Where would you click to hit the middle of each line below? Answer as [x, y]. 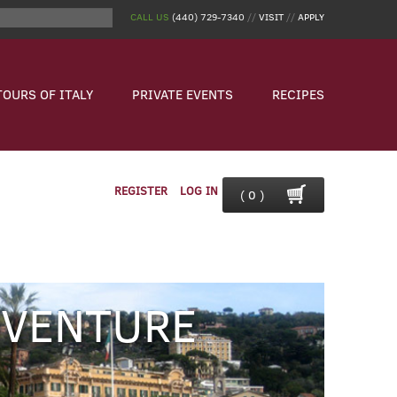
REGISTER [141, 191]
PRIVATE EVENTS [183, 94]
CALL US [150, 16]
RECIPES [298, 94]
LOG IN [199, 191]
